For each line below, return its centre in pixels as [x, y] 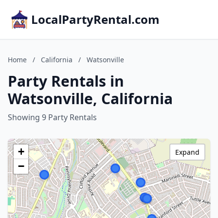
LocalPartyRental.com [95, 19]
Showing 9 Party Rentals [52, 117]
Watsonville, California [90, 99]
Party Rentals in [66, 81]
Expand [187, 152]
